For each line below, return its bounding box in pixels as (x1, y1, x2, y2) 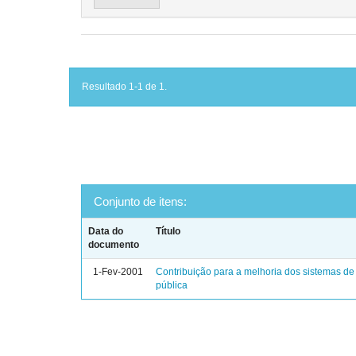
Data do (88, 226, 124, 237)
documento (88, 239, 140, 250)
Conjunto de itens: (94, 195, 187, 208)
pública (156, 280, 188, 291)
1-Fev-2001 (93, 266, 144, 277)
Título (156, 226, 181, 237)
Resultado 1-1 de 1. (82, 81, 167, 92)
